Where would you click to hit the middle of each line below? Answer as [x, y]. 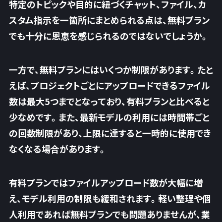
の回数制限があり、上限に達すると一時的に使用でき [110, 133]
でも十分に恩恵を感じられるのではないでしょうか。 [109, 36]
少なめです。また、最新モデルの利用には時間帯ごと [109, 117]
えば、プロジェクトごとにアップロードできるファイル [109, 85]
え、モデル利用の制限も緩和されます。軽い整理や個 [110, 198]
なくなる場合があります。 [58, 148]
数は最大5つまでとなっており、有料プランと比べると [109, 101]
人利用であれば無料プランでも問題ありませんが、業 [109, 214]
